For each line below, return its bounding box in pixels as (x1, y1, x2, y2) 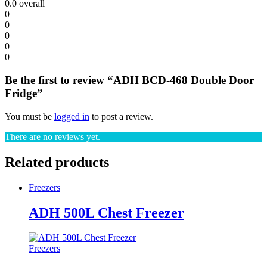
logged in (54, 111, 89, 122)
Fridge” (5, 87, 43, 100)
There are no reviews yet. (5, 131, 100, 142)
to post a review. (89, 111, 153, 122)
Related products (5, 154, 109, 170)
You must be (5, 111, 54, 122)
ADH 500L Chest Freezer (29, 204, 184, 221)
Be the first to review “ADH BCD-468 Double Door (5, 74, 254, 87)
